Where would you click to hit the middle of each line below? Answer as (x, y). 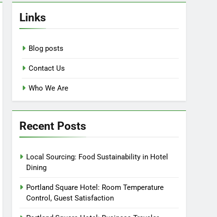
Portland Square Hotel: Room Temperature (95, 187)
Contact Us (47, 68)
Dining (37, 168)
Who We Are (49, 88)
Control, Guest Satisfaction (70, 198)
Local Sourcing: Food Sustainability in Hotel (97, 157)
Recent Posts (53, 126)
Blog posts (46, 48)
